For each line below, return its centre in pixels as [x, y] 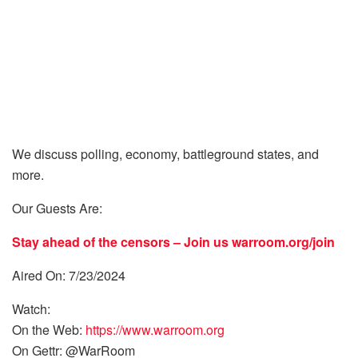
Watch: [31, 309]
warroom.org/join [283, 242]
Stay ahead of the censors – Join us [122, 242]
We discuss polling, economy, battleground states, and [165, 154]
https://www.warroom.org [155, 330]
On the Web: [49, 330]
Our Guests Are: [59, 208]
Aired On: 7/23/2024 [69, 275]
